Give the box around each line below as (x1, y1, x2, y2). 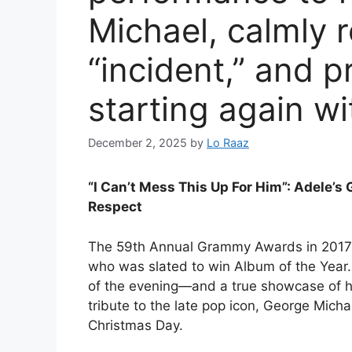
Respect (88, 199, 142, 215)
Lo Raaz (207, 136, 249, 150)
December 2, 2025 (88, 136, 187, 150)
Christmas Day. (88, 317, 183, 333)
